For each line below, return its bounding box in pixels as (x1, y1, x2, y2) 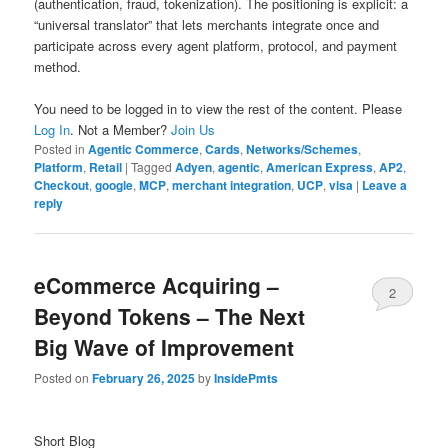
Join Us (171, 119, 216, 139)
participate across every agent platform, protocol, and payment (34, 35, 398, 55)
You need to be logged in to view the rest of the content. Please (34, 98, 403, 118)
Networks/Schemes (246, 139, 359, 158)
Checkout (34, 175, 90, 194)
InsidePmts (214, 369, 279, 388)
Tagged (131, 157, 173, 175)
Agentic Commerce (88, 139, 200, 158)
